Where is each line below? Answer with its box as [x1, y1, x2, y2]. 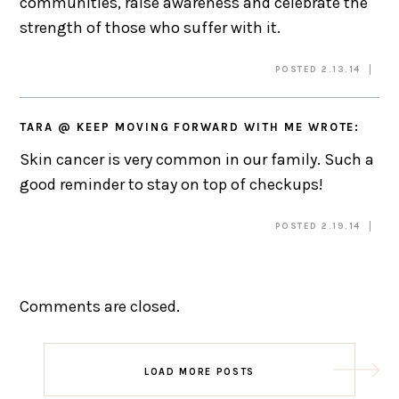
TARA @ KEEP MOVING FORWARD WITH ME [20, 119, 304, 134]
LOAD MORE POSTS [144, 365, 255, 378]
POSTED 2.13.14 [274, 63, 361, 75]
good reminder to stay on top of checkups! [20, 174, 324, 194]
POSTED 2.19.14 [274, 220, 361, 232]
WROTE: [303, 119, 361, 134]
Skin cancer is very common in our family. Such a [20, 149, 375, 169]
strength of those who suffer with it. [20, 17, 281, 37]
